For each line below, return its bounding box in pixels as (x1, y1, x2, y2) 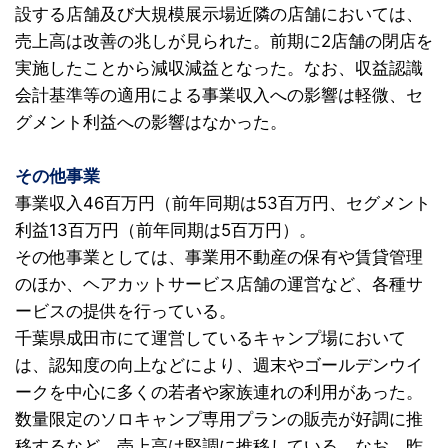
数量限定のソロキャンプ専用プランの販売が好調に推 (15, 409, 423, 429)
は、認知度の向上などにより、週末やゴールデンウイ (15, 355, 423, 375)
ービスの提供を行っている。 (15, 301, 236, 321)
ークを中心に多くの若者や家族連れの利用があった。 (15, 382, 423, 402)
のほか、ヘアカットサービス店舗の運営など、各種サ (15, 274, 423, 294)
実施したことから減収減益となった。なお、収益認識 (15, 58, 423, 78)
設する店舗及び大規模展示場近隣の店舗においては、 (15, 4, 423, 24)
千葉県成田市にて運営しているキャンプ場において (15, 328, 406, 348)
